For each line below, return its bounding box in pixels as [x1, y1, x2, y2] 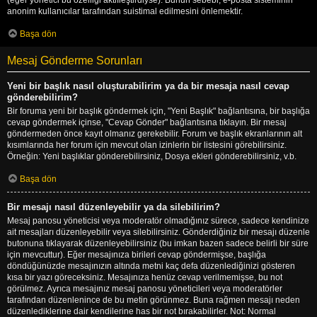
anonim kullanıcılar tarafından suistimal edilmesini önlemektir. [7, 6, 243, 16]
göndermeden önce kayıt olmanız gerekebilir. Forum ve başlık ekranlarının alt [7, 128, 302, 139]
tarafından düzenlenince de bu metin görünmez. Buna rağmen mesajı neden [7, 294, 300, 305]
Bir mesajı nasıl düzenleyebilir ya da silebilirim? [7, 201, 220, 212]
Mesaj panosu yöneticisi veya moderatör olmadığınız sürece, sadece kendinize [7, 215, 309, 226]
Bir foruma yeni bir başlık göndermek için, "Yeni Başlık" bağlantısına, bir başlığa [7, 105, 310, 116]
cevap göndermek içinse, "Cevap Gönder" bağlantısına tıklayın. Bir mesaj [7, 117, 287, 127]
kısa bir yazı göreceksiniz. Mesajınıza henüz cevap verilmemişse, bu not [7, 272, 282, 282]
